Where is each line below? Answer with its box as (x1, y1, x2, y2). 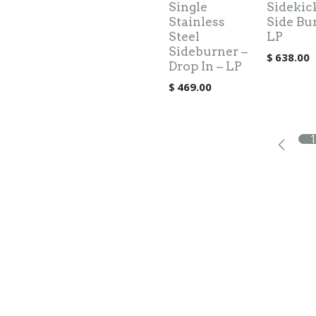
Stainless (169, 14, 225, 29)
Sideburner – (169, 44, 248, 59)
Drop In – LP (169, 59, 242, 73)
